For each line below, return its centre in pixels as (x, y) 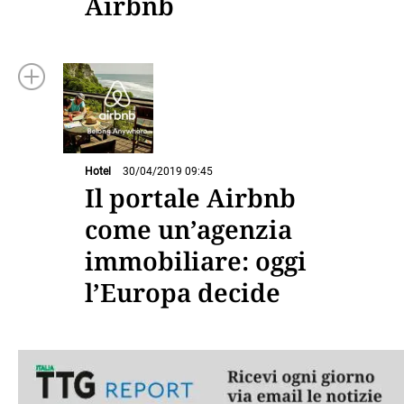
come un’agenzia (188, 230)
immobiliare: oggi (196, 261)
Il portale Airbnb (190, 198)
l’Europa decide (183, 293)
